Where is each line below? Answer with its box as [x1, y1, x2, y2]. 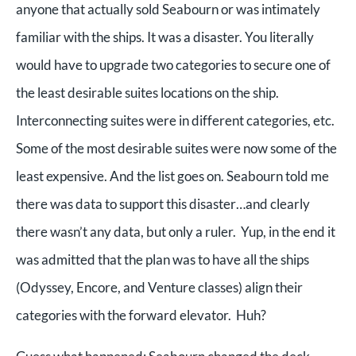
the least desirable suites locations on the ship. [16, 83, 279, 101]
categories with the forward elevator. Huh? [16, 306, 269, 323]
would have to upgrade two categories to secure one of [16, 56, 331, 73]
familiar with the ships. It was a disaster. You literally [16, 28, 314, 45]
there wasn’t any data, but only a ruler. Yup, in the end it [16, 222, 335, 240]
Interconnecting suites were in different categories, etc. [16, 111, 335, 129]
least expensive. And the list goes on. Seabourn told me [16, 167, 329, 184]
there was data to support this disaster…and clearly [16, 195, 310, 212]
